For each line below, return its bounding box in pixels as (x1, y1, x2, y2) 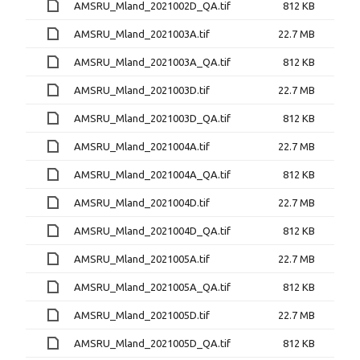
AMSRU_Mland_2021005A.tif (74, 252, 210, 264)
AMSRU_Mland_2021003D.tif (74, 84, 210, 96)
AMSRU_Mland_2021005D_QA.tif (74, 337, 231, 349)
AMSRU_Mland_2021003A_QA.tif (74, 55, 231, 67)
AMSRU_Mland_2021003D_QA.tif (74, 112, 231, 124)
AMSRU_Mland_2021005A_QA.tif (74, 280, 231, 292)
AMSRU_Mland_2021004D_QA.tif (74, 224, 231, 236)
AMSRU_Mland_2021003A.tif (74, 27, 210, 39)
